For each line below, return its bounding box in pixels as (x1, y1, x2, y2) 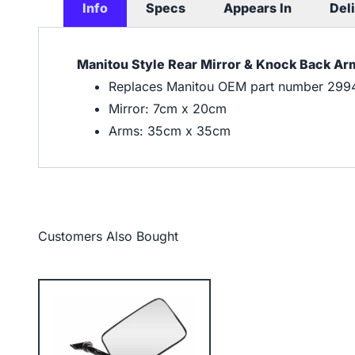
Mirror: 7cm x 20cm (109, 100, 227, 116)
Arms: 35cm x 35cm (109, 122, 231, 139)
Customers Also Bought (38, 227, 178, 244)
